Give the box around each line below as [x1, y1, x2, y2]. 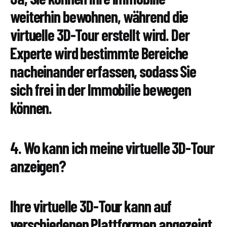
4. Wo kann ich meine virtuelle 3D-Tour [10, 138, 214, 157]
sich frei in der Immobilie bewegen [10, 79, 191, 99]
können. [10, 97, 52, 117]
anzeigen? [10, 156, 66, 175]
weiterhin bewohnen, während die [10, 6, 188, 26]
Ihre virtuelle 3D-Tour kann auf [10, 196, 172, 216]
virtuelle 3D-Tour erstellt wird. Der [10, 24, 190, 44]
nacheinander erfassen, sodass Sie [10, 61, 197, 81]
